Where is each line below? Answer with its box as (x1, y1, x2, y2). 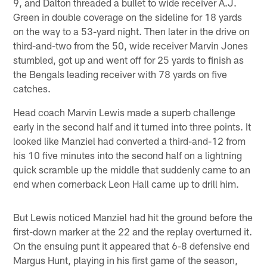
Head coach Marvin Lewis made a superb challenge (13, 106, 236, 119)
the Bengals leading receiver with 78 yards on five (13, 68, 228, 80)
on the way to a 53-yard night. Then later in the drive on (13, 25, 250, 38)
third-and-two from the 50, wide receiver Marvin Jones (13, 39, 249, 52)
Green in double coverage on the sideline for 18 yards (13, 11, 243, 23)
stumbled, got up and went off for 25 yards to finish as (13, 54, 244, 66)
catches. (13, 82, 51, 95)
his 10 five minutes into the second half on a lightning (13, 149, 243, 162)
